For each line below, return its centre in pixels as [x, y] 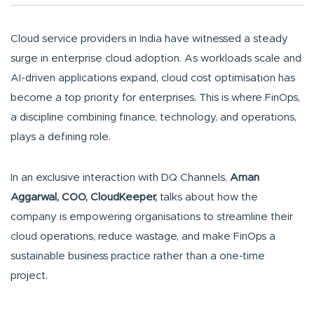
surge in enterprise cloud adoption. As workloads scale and [156, 59]
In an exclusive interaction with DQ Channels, [120, 178]
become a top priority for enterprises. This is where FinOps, [155, 98]
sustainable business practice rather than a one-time [138, 257]
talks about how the [207, 198]
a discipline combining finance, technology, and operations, [153, 118]
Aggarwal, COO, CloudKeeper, [84, 198]
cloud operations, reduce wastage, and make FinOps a [143, 237]
